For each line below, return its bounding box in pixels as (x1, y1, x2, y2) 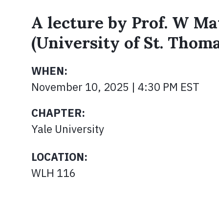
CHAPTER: (31, 106, 85, 120)
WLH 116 (31, 166, 76, 180)
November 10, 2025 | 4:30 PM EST (31, 80, 199, 94)
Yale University (31, 122, 104, 136)
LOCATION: (31, 150, 88, 164)
